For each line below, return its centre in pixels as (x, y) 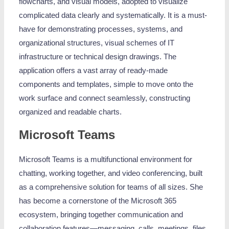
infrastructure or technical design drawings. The (98, 57)
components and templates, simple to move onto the (106, 85)
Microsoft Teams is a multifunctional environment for (106, 159)
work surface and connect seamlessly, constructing (105, 98)
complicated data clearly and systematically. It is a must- (113, 16)
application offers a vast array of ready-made (94, 71)
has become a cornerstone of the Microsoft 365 (98, 201)
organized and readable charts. (71, 112)
